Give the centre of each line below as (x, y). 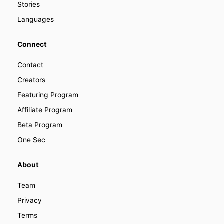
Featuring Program (48, 95)
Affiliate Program (45, 110)
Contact (30, 65)
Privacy (30, 201)
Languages (36, 20)
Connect (32, 45)
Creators (31, 80)
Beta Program (40, 125)
